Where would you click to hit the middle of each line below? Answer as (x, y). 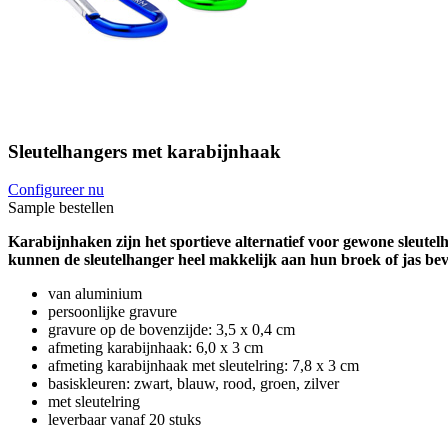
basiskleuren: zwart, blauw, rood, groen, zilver (193, 384)
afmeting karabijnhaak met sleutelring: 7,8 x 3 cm (203, 366)
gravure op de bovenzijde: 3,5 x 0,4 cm (171, 330)
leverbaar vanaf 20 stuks (124, 420)
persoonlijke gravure (112, 312)
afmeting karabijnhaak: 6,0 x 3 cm (155, 348)
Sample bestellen (61, 208)
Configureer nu (56, 190)
